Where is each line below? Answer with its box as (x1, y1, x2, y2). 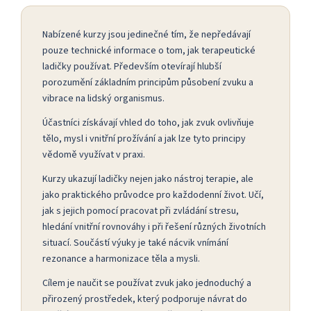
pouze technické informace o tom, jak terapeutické (42, 43, 255, 58)
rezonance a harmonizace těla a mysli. (42, 251, 200, 266)
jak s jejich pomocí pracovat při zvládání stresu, (42, 203, 239, 218)
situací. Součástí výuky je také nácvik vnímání (42, 235, 228, 250)
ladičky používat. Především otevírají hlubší (42, 59, 221, 74)
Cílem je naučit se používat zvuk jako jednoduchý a (42, 276, 251, 290)
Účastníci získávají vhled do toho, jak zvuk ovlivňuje (42, 115, 254, 130)
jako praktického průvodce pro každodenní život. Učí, (42, 187, 264, 202)
